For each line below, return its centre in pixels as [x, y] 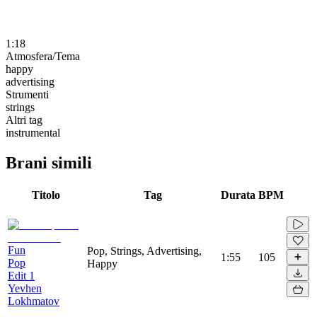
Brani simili [49, 162]
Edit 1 [21, 275]
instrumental [33, 132]
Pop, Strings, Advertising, [144, 250]
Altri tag [24, 120]
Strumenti [27, 94]
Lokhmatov [34, 301]
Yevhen [25, 288]
